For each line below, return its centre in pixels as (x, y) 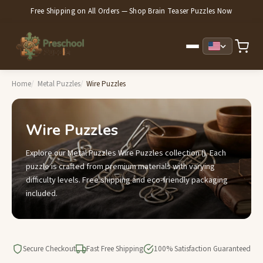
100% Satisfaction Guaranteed (202, 249)
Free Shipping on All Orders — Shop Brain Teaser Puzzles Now (131, 11)
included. (42, 194)
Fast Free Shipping (115, 249)
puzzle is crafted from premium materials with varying (120, 167)
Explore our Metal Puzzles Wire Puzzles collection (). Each (126, 153)
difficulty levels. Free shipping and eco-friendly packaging (127, 180)
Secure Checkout (49, 249)
